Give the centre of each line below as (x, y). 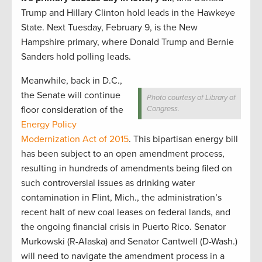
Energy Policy (49, 125)
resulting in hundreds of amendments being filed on (127, 169)
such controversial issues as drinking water (108, 183)
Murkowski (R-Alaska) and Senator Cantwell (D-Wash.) (129, 242)
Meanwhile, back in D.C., (72, 81)
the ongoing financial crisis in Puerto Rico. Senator (123, 227)
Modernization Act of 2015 (75, 139)
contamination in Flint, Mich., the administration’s (121, 198)
